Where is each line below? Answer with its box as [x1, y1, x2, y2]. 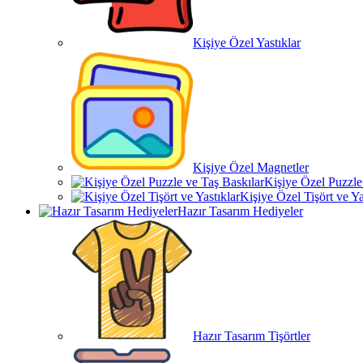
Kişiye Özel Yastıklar [193, 36, 301, 49]
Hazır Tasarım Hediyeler [177, 204, 303, 218]
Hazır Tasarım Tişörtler [193, 329, 310, 343]
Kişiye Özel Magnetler [193, 160, 309, 174]
